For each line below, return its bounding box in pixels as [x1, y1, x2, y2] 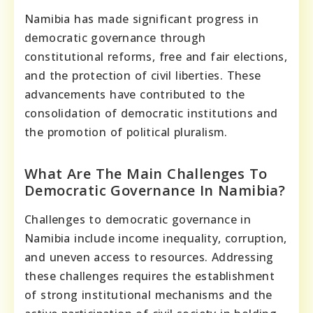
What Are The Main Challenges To [24, 163, 268, 183]
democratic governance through [24, 29, 206, 45]
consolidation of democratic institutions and [24, 105, 278, 121]
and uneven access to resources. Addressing [24, 249, 274, 265]
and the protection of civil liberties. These [24, 67, 261, 83]
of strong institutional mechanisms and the [24, 286, 272, 303]
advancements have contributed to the [24, 86, 245, 102]
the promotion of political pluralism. [24, 124, 228, 140]
